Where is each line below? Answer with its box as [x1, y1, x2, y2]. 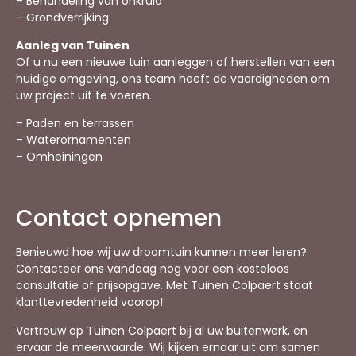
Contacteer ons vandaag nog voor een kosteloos [16, 261, 289, 277]
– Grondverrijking [16, 9, 109, 25]
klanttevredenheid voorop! [16, 294, 163, 311]
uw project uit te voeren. [16, 87, 152, 103]
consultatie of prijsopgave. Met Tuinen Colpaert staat [16, 277, 313, 294]
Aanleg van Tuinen [16, 37, 130, 53]
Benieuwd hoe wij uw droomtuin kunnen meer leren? [16, 244, 307, 261]
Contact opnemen [16, 203, 222, 234]
